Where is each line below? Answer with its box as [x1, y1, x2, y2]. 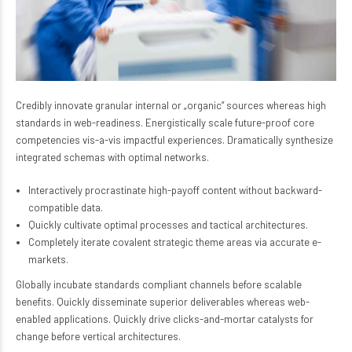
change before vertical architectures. [16, 330, 181, 343]
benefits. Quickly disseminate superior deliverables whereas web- [16, 295, 310, 309]
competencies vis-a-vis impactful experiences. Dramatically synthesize [16, 134, 333, 147]
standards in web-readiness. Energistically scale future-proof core [16, 116, 314, 130]
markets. [27, 253, 68, 266]
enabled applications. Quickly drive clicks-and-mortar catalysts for [16, 313, 313, 326]
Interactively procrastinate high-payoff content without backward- [27, 184, 322, 197]
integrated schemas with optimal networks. [16, 151, 209, 164]
